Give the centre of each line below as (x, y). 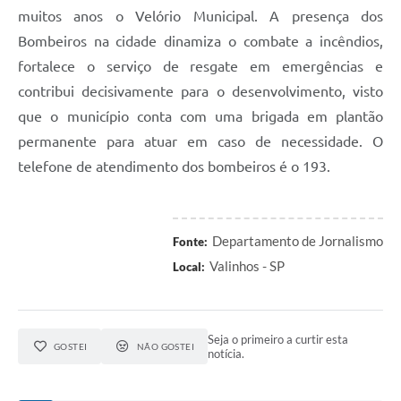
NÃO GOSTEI (166, 347)
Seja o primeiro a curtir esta (278, 340)
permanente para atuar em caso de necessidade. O (200, 142)
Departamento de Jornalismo (298, 241)
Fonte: (190, 242)
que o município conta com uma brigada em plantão (200, 117)
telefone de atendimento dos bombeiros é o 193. (174, 167)
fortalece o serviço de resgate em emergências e (200, 67)
